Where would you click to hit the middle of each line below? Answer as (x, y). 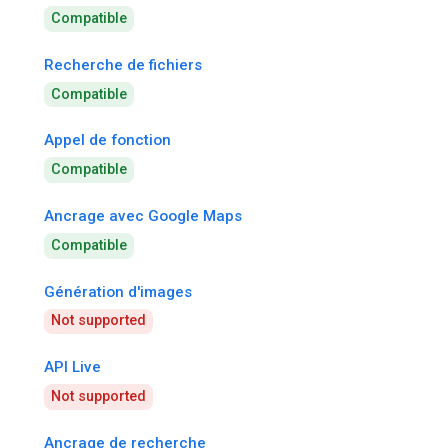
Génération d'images (118, 291)
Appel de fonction (107, 140)
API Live (72, 367)
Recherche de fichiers (123, 64)
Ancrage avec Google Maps (143, 216)
